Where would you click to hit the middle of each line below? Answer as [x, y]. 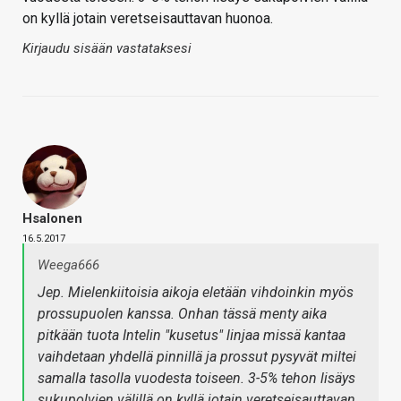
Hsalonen [52, 219]
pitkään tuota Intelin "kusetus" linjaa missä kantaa [192, 336]
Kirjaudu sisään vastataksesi [107, 49]
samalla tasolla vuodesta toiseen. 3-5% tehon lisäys [196, 379]
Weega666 [68, 265]
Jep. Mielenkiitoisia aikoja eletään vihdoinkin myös [196, 293]
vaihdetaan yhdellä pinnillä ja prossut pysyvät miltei [197, 357]
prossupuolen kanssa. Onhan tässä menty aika [182, 314]
